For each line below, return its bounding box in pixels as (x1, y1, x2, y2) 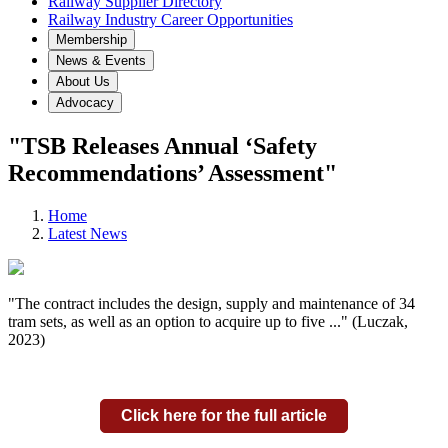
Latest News (48, 224, 127, 242)
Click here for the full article (121, 406, 327, 424)
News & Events (56, 53, 146, 68)
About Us (56, 74, 110, 89)
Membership (56, 32, 127, 47)
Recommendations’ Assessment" (8, 159, 337, 186)
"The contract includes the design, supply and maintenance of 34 (8, 294, 415, 312)
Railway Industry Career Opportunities (48, 11, 293, 28)
